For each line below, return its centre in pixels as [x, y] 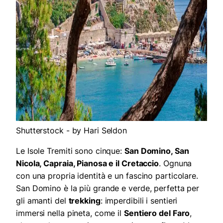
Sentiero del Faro [157, 213]
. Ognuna [175, 164]
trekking [84, 201]
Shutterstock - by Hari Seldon [72, 131]
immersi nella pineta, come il [70, 213]
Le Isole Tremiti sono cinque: [70, 151]
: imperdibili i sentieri [139, 201]
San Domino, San [157, 151]
